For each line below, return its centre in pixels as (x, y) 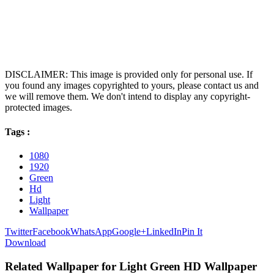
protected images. (39, 108)
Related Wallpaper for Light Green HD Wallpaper (131, 266)
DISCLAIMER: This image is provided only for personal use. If (129, 75)
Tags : (17, 131)
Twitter (19, 231)
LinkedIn (164, 231)
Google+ (129, 231)
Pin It (192, 231)
